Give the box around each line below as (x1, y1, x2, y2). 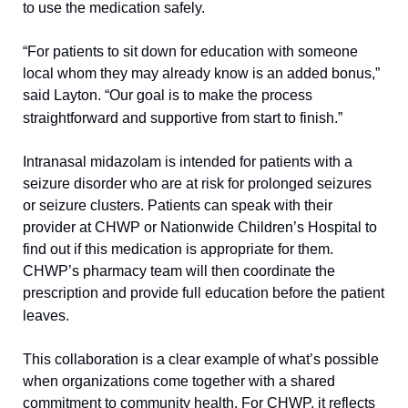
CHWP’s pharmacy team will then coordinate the (23, 262, 335, 279)
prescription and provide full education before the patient (23, 284, 384, 301)
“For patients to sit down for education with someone (23, 43, 358, 59)
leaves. (23, 307, 69, 323)
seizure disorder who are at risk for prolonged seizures (23, 175, 372, 191)
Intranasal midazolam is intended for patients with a (23, 153, 352, 169)
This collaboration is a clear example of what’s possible (23, 351, 379, 367)
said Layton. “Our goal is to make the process (23, 87, 312, 103)
